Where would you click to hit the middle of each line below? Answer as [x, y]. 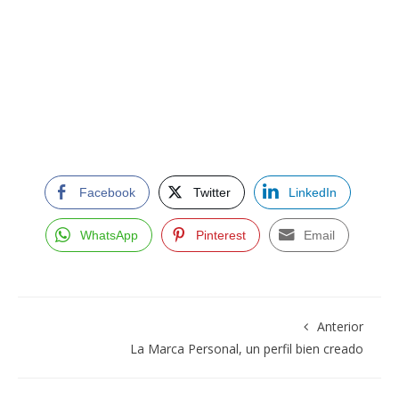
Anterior [340, 326]
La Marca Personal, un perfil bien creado [247, 348]
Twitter [212, 192]
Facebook [107, 192]
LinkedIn [312, 192]
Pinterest [221, 235]
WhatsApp [109, 235]
